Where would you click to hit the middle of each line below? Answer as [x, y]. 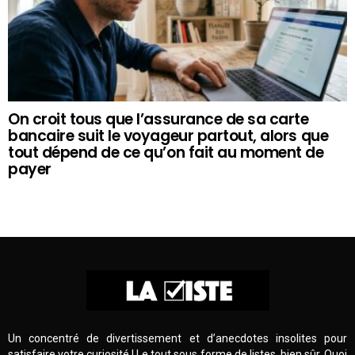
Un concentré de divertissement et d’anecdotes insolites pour [177, 338]
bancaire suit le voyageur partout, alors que [168, 136]
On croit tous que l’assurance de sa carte [158, 119]
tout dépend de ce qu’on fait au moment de [166, 152]
